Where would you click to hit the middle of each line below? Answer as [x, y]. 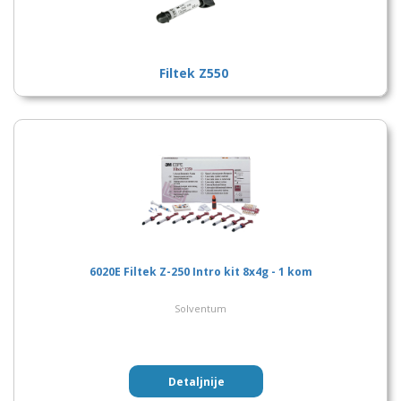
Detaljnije [196, 381]
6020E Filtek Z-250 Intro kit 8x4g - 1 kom [200, 272]
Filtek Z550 [194, 73]
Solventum [200, 308]
